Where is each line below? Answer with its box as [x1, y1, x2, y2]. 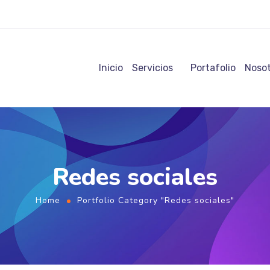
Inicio [99, 62, 123, 74]
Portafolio [190, 62, 236, 74]
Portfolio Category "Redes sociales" [77, 195, 234, 206]
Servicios [132, 62, 173, 74]
